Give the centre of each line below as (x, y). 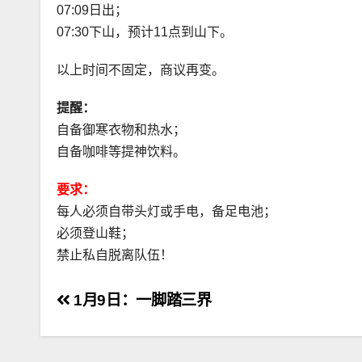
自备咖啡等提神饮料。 (121, 151)
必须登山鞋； (95, 233)
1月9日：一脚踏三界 (141, 300)
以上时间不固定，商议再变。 (141, 69)
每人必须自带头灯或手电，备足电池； (166, 211)
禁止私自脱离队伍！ (115, 255)
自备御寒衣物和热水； (121, 129)
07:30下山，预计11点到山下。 (145, 32)
